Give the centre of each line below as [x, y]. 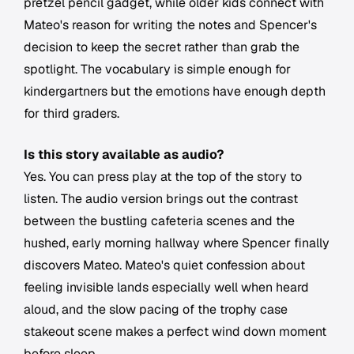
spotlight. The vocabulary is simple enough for [157, 70]
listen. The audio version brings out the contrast [161, 199]
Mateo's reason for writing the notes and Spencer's [170, 25]
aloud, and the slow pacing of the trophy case [156, 310]
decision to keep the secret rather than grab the [162, 47]
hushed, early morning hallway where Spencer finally [177, 243]
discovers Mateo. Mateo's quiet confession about [164, 265]
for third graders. [72, 114]
